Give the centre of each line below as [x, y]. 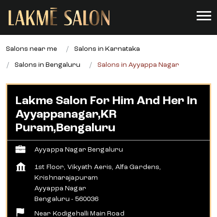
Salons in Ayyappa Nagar [138, 65]
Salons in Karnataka [107, 49]
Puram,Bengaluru [65, 128]
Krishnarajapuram [66, 178]
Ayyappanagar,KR [66, 115]
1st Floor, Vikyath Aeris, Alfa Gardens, [98, 167]
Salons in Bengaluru [47, 65]
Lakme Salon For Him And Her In [106, 101]
